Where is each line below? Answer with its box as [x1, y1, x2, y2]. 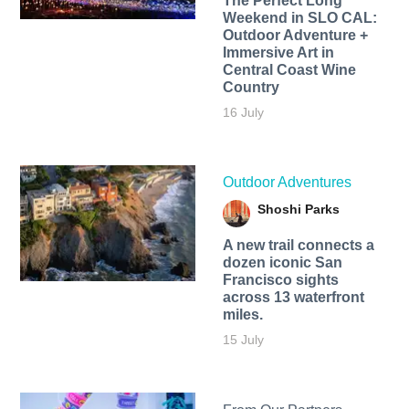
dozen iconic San [222, 255, 342, 271]
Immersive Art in [222, 45, 334, 61]
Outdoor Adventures [222, 174, 351, 191]
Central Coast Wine [222, 62, 356, 79]
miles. [222, 307, 263, 323]
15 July [222, 332, 264, 348]
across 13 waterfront [222, 289, 364, 306]
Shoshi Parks [257, 202, 340, 217]
